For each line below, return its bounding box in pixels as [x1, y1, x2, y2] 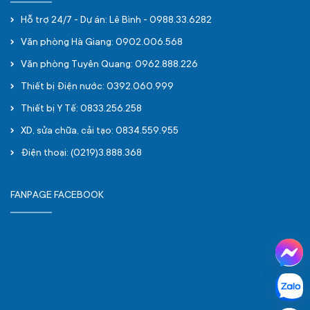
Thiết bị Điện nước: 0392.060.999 [21, 82, 174, 93]
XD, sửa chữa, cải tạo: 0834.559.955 [21, 126, 179, 137]
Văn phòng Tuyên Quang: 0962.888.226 [21, 60, 198, 71]
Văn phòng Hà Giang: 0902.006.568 [21, 37, 183, 48]
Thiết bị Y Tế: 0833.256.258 [21, 104, 142, 115]
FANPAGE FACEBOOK [10, 190, 104, 201]
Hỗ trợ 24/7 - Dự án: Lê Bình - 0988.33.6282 [21, 15, 212, 26]
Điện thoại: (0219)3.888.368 [21, 148, 142, 159]
